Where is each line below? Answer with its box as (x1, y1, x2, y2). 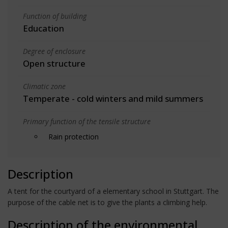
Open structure (23, 57, 85, 69)
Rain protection (48, 131, 99, 141)
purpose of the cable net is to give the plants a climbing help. (8, 197, 207, 207)
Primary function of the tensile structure (23, 116, 151, 126)
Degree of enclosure (23, 46, 85, 56)
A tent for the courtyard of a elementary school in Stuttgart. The (8, 186, 219, 196)
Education (23, 22, 64, 34)
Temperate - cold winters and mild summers (23, 92, 203, 104)
